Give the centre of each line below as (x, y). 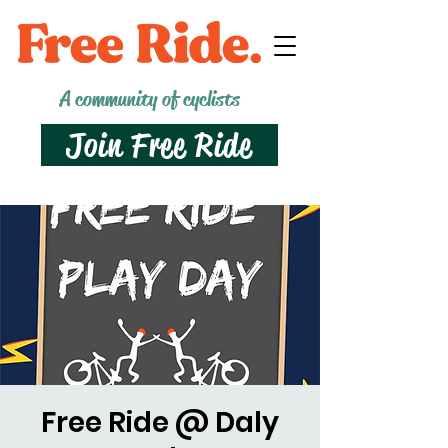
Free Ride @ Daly (160, 422)
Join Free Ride (159, 145)
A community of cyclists (150, 99)
